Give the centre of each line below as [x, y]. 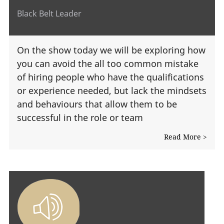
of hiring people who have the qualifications [110, 77]
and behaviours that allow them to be [97, 104]
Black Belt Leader [49, 14]
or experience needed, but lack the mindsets [112, 90]
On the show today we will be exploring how [111, 50]
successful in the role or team [80, 117]
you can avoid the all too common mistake [108, 63]
